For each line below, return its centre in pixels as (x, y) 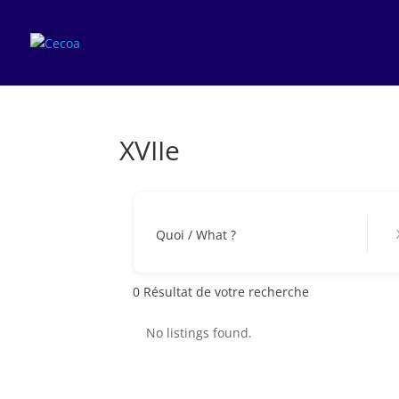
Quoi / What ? (196, 234)
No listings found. (199, 333)
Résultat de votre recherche (225, 291)
